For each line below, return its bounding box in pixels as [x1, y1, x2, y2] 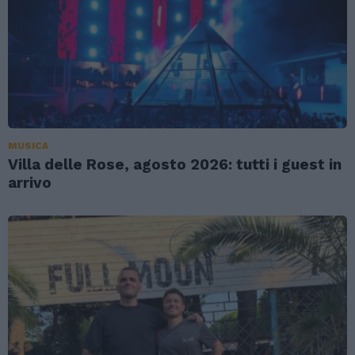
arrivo [8, 174, 52, 193]
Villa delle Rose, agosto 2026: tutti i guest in [8, 155, 342, 174]
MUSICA [8, 140, 48, 152]
